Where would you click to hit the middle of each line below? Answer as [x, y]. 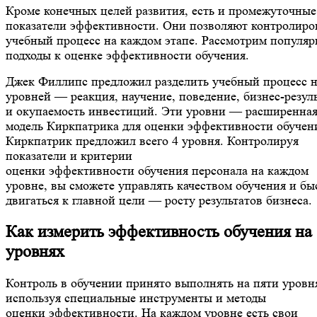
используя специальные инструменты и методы [136, 298]
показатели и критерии [69, 155]
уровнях [35, 251]
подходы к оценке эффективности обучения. [127, 55]
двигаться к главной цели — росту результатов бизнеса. [159, 200]
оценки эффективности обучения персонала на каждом [157, 170]
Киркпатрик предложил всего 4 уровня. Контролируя [152, 140]
